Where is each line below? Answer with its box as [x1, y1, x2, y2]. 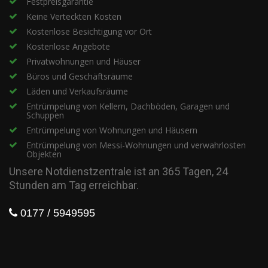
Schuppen [26, 109, 64, 121]
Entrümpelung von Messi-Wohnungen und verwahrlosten [26, 139, 246, 151]
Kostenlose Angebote [26, 41, 110, 52]
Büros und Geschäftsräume [26, 71, 133, 82]
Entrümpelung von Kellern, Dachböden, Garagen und [26, 100, 230, 112]
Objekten [26, 148, 62, 160]
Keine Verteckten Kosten [26, 11, 121, 22]
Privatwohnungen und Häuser [26, 56, 141, 67]
